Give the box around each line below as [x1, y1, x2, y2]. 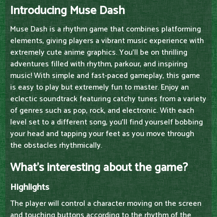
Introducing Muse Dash [10, 1, 125, 21]
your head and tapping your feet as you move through [10, 127, 194, 141]
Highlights [10, 180, 49, 195]
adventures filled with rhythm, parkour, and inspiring [10, 58, 187, 71]
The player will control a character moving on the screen [10, 197, 201, 211]
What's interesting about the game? [10, 158, 188, 178]
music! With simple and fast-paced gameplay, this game [10, 69, 200, 83]
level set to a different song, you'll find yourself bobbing [10, 116, 203, 129]
